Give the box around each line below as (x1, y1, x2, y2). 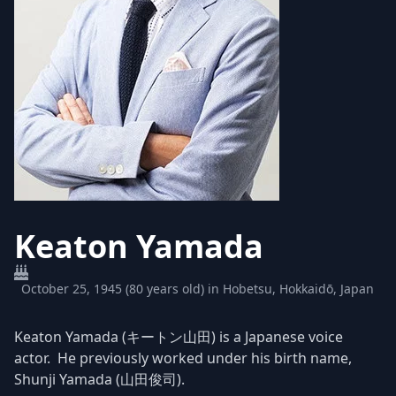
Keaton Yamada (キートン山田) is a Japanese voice (14, 327, 343, 347)
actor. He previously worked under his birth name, (14, 348, 352, 369)
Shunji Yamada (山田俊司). (14, 369, 185, 390)
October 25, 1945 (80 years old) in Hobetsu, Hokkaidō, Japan (21, 280, 374, 298)
